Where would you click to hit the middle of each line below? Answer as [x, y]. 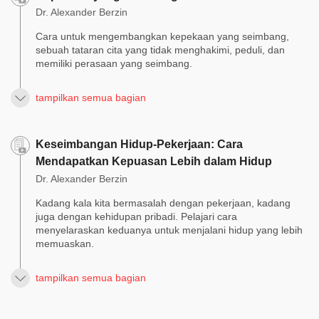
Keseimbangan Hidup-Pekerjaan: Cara [139, 145]
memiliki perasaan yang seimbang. [114, 64]
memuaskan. [65, 244]
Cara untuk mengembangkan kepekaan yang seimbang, [162, 37]
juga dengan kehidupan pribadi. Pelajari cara [136, 217]
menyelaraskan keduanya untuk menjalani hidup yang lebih [169, 230]
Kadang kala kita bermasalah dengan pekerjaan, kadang [163, 203]
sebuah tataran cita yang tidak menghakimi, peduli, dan [160, 50]
